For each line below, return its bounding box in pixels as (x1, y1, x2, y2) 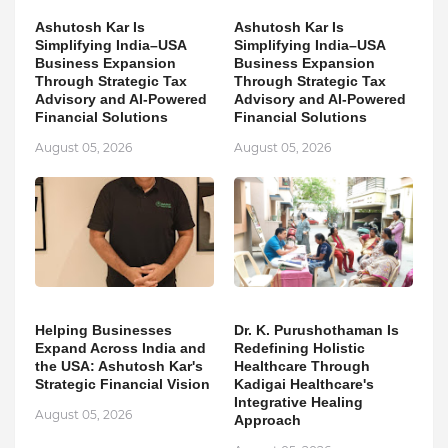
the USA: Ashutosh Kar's (35, 358, 203, 375)
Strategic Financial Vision (35, 376, 210, 393)
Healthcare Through (234, 358, 370, 375)
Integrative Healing (234, 394, 363, 411)
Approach (234, 412, 301, 429)
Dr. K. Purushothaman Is (234, 322, 399, 339)
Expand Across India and (35, 340, 206, 357)
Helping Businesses (35, 322, 172, 339)
